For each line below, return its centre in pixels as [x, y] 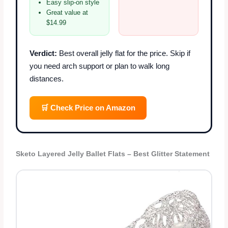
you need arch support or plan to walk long [100, 66]
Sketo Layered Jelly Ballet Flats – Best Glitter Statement [113, 154]
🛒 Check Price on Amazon [88, 107]
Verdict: [44, 53]
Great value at [67, 12]
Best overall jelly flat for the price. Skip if [124, 53]
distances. [47, 78]
